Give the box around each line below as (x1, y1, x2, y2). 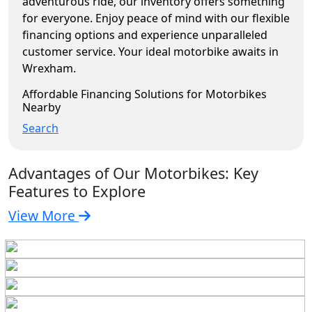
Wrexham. (22, 61, 76, 76)
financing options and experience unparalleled (22, 27, 267, 42)
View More (8, 206, 79, 225)
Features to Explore (8, 181, 146, 201)
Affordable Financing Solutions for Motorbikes (22, 86, 267, 102)
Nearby (22, 100, 61, 115)
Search (22, 120, 58, 136)
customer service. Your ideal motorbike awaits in (22, 44, 279, 59)
